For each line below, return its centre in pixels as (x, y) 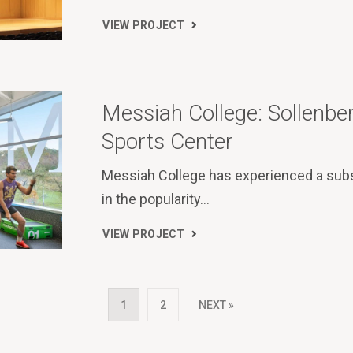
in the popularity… (156, 199)
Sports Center (168, 142)
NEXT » (216, 305)
